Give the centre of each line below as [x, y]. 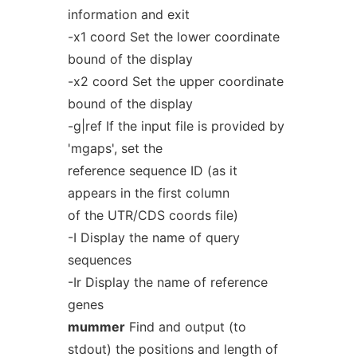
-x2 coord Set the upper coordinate [175, 81]
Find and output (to [185, 327]
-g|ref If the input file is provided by [176, 126]
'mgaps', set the [115, 148]
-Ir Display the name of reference [167, 282]
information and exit [128, 14]
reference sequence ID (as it [152, 171]
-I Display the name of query [153, 237]
